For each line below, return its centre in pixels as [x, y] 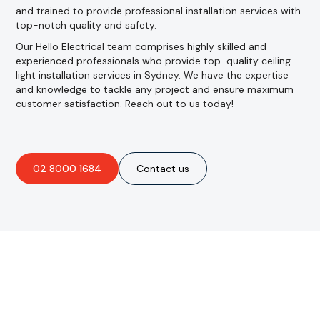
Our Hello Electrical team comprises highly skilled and [141, 46]
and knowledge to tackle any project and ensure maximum [155, 89]
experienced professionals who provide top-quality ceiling [154, 61]
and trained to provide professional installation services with [159, 11]
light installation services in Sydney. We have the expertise [152, 75]
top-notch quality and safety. [86, 25]
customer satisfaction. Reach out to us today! [125, 104]
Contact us [163, 169]
